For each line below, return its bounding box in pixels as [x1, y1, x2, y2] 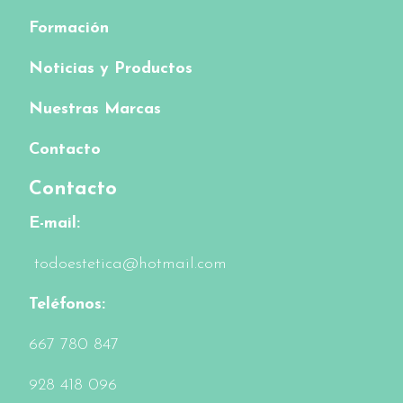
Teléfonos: [29, 295, 105, 313]
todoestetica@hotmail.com [29, 255, 227, 273]
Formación [29, 20, 109, 38]
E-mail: [29, 214, 80, 232]
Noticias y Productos [29, 60, 193, 78]
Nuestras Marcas [29, 101, 161, 119]
